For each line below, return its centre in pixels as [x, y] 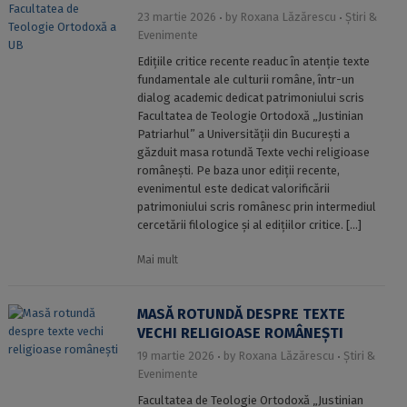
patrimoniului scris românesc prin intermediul [256, 207]
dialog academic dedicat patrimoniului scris [250, 98]
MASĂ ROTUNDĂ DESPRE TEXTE [241, 314]
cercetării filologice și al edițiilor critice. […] [249, 225]
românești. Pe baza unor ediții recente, [238, 170]
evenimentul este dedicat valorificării [233, 189]
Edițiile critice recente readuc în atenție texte [253, 61]
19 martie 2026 [175, 356]
